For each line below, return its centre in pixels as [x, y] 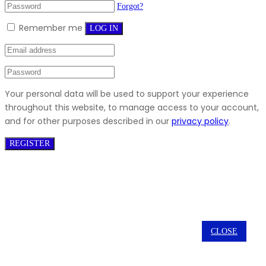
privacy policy [200, 121]
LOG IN [104, 28]
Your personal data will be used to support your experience [127, 94]
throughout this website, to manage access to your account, [132, 108]
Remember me [50, 28]
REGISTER [30, 144]
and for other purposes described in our [88, 121]
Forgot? [130, 7]
